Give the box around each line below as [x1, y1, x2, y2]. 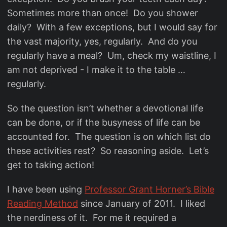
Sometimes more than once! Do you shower [7, 8, 198, 18]
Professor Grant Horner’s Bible [85, 184, 214, 195]
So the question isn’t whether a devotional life [7, 103, 203, 113]
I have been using [7, 184, 85, 195]
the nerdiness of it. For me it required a [7, 212, 176, 223]
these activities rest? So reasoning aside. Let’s [7, 145, 209, 156]
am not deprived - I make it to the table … [7, 64, 185, 75]
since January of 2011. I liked [78, 198, 205, 209]
